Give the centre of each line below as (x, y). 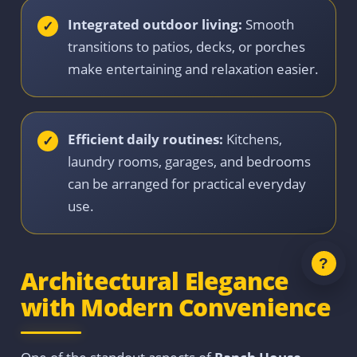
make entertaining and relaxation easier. (193, 69)
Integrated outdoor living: (155, 25)
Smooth (268, 25)
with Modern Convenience (176, 308)
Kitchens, (253, 139)
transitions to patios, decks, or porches (186, 47)
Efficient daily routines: (145, 139)
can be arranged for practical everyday (187, 184)
